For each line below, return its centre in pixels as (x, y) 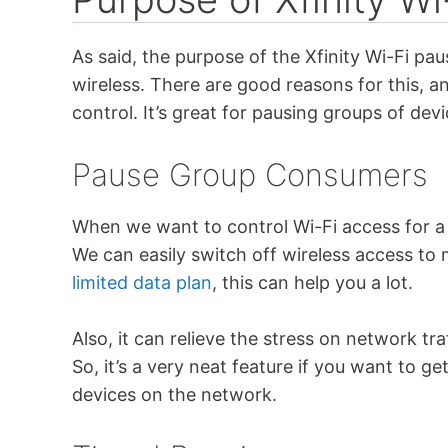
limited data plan (142, 282)
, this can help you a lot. (312, 282)
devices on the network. (174, 395)
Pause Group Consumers (250, 174)
